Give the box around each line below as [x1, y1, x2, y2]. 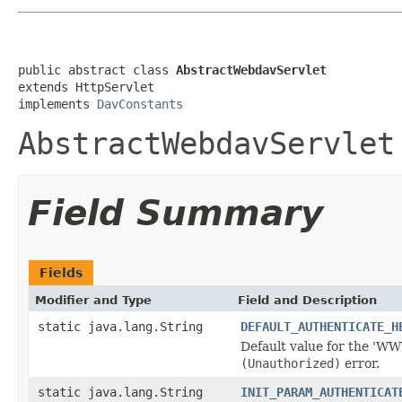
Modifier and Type [35, 293, 152, 307]
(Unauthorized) [240, 355, 341, 371]
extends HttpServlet [18, 79, 154, 94]
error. [341, 355, 380, 371]
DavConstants [97, 96, 183, 111]
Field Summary [28, 192, 323, 233]
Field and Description [238, 293, 377, 307]
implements [18, 96, 97, 111]
